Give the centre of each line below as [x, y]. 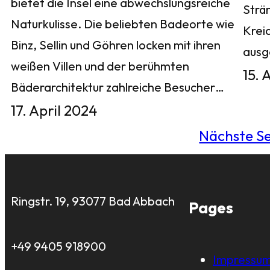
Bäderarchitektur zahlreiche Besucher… [118, 87]
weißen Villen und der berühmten [100, 66]
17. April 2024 [54, 111]
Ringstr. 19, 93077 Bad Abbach [93, 201]
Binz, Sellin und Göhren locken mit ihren [116, 45]
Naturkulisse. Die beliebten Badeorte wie [123, 24]
